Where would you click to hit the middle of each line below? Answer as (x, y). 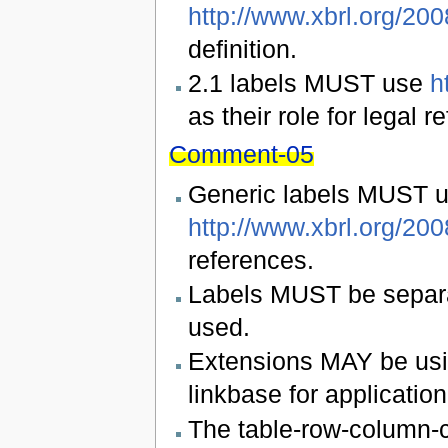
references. (250, 259)
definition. (242, 49)
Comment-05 (241, 154)
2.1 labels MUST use (308, 83)
